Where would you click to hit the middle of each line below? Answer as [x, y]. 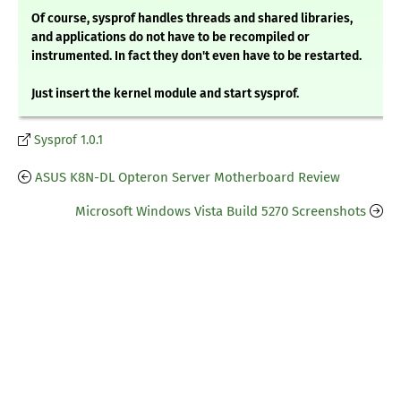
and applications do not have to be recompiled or [171, 38]
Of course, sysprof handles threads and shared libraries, [192, 19]
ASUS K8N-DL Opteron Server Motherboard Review [188, 178]
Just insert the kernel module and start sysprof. [165, 94]
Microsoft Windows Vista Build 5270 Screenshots [221, 212]
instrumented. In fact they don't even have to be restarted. [196, 56]
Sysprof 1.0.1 [68, 141]
